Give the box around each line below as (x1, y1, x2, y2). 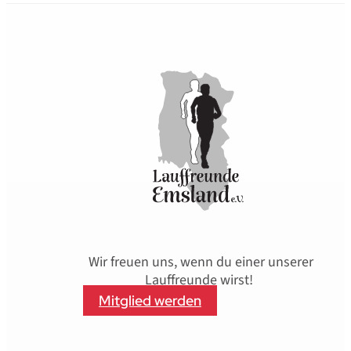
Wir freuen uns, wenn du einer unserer (88, 251, 313, 272)
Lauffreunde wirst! (145, 270, 256, 290)
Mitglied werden (99, 291, 201, 309)
